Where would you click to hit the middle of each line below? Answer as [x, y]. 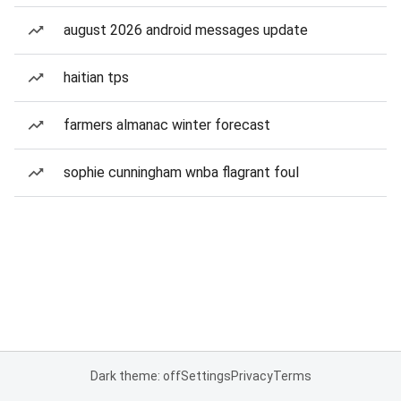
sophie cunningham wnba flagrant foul [181, 172]
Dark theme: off [135, 376]
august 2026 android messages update [186, 30]
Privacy [252, 376]
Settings [205, 376]
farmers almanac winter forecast [167, 125]
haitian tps [96, 77]
